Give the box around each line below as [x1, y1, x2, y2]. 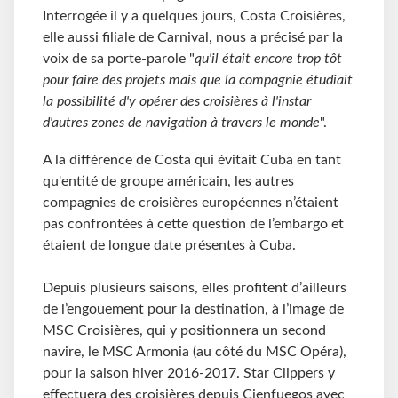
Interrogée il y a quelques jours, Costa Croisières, [43, 9, 346, 24]
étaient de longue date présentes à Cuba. [43, 237, 296, 252]
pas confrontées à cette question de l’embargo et [43, 216, 344, 231]
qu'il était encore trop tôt [195, 52, 342, 67]
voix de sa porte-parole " [43, 52, 195, 67]
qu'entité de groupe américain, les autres [43, 173, 294, 188]
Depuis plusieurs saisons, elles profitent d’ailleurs [43, 280, 346, 295]
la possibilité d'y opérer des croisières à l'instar [43, 94, 311, 109]
